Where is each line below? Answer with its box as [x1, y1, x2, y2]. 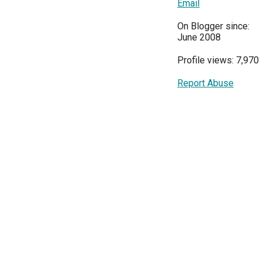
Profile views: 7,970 [177, 55, 259, 66]
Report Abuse [177, 77, 234, 89]
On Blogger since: [177, 21, 249, 32]
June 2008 [177, 32, 221, 43]
